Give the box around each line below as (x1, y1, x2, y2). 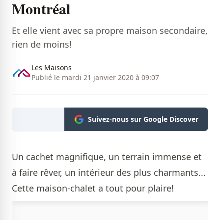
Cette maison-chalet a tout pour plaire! (12, 182, 174, 194)
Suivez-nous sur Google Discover (88, 114, 198, 124)
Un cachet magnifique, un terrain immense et (12, 150, 202, 163)
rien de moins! (12, 38, 72, 50)
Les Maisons (31, 62, 72, 72)
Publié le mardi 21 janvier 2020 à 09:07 (31, 72, 159, 82)
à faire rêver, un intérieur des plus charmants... (12, 166, 206, 178)
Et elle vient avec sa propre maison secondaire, (12, 24, 208, 36)
